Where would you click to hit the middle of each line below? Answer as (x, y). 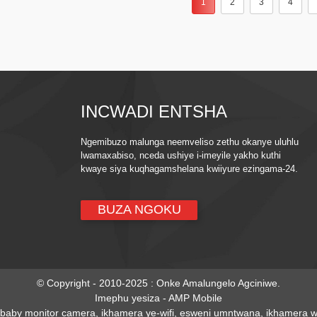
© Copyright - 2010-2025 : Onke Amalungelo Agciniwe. (158, 283)
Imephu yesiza (127, 298)
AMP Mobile (195, 298)
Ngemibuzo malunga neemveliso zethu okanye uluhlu (190, 142)
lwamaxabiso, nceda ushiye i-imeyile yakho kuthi (181, 155)
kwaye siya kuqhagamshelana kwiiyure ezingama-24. (190, 168)
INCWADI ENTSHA (154, 111)
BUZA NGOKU (139, 210)
